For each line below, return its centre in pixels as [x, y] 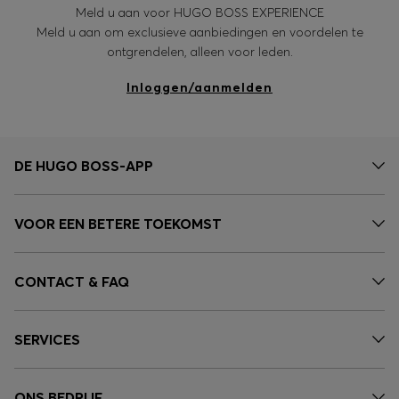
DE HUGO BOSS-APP [84, 166]
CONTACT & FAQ [72, 282]
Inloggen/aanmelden [199, 88]
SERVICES [47, 340]
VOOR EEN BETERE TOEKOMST [118, 224]
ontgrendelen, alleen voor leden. [199, 52]
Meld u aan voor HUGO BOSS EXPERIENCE [199, 13]
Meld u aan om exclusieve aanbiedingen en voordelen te [199, 33]
